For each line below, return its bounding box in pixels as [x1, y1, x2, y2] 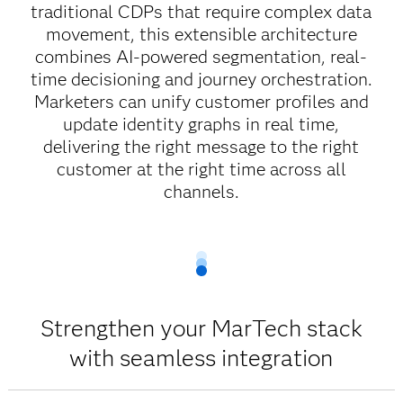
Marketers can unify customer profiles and [33, 91, 369, 112]
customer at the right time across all [56, 158, 346, 180]
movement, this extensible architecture [45, 23, 357, 45]
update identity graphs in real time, [63, 113, 340, 135]
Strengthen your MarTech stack [40, 314, 363, 343]
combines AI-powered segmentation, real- [35, 46, 368, 67]
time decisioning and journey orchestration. [30, 68, 372, 90]
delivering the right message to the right [43, 136, 360, 157]
